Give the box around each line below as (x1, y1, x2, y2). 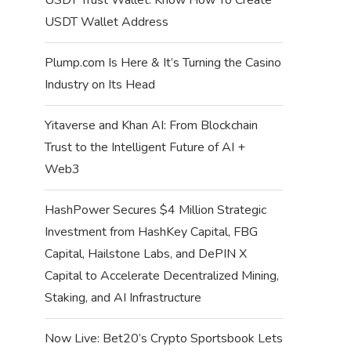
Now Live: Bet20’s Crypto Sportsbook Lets (44, 329, 283, 347)
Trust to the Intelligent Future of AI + (44, 138, 245, 156)
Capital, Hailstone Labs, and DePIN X (44, 244, 247, 262)
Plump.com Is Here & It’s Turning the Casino (44, 53, 281, 71)
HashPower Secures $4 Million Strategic (44, 201, 266, 219)
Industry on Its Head (44, 75, 155, 93)
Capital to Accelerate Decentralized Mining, (44, 266, 279, 284)
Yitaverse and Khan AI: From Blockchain (44, 116, 258, 134)
